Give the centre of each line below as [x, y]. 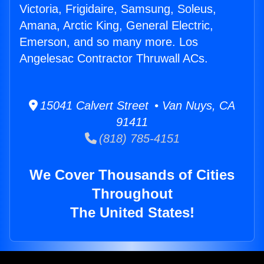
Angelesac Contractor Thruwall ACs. [114, 58]
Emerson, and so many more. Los [109, 42]
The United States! [132, 212]
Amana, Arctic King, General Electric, [116, 25]
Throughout [132, 194]
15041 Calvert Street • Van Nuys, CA [136, 105]
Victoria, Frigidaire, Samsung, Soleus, [118, 9]
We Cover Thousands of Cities [132, 175]
